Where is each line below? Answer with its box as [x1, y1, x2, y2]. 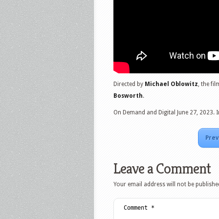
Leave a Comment [113, 159, 211, 178]
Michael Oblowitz [145, 80, 198, 88]
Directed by [113, 80, 145, 88]
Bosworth [113, 92, 143, 99]
